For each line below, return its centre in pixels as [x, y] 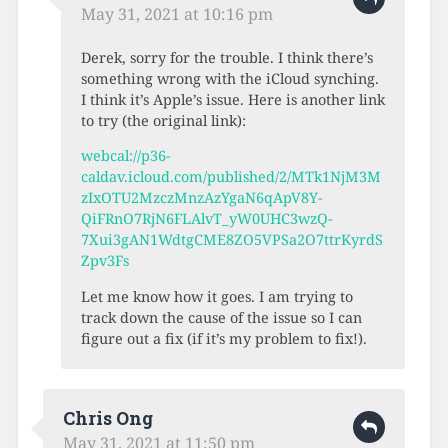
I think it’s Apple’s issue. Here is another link [232, 99]
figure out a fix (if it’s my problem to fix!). [223, 338]
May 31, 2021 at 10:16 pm [176, 13]
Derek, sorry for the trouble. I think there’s [226, 57]
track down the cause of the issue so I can [221, 317]
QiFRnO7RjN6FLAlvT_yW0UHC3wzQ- [206, 219]
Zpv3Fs [104, 261]
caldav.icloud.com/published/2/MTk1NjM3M [230, 177]
